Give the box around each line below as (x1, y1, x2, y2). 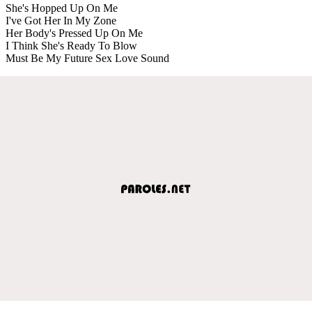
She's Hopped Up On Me (6, 1, 118, 14)
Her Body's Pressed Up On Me (6, 26, 143, 39)
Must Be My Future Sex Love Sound (6, 52, 169, 64)
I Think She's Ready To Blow (6, 39, 137, 52)
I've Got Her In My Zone (6, 14, 116, 26)
